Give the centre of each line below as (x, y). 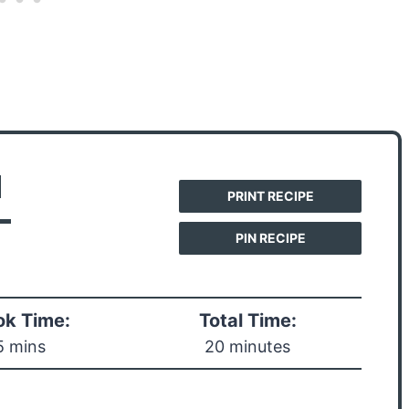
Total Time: (247, 321)
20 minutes (248, 347)
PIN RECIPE (270, 238)
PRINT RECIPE (270, 196)
